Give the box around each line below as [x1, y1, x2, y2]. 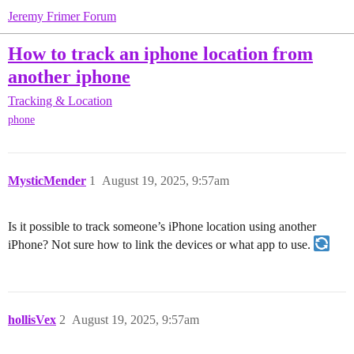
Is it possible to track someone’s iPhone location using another [8, 220, 316, 234]
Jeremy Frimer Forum [8, 9, 116, 23]
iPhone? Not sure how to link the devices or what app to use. [8, 238, 314, 252]
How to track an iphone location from [8, 43, 313, 64]
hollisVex [8, 313, 56, 327]
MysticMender [8, 174, 86, 188]
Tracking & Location [8, 94, 112, 108]
